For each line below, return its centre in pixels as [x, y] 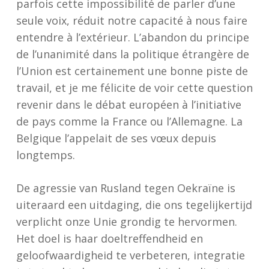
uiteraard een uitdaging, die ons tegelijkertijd [134, 205]
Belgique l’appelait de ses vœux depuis [116, 138]
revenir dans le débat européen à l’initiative [128, 104]
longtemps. [45, 155]
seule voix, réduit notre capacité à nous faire [131, 20]
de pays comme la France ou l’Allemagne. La [129, 121]
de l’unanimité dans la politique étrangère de [132, 54]
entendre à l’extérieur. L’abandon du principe [132, 37]
